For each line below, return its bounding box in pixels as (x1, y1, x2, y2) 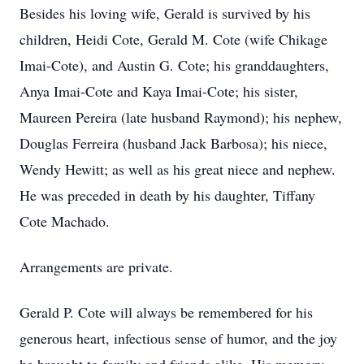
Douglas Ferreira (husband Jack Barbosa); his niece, (19, 133, 327, 153)
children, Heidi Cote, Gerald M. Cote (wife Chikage (19, 29, 327, 49)
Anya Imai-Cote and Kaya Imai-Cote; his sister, (19, 81, 298, 101)
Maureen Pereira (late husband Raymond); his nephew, (19, 107, 342, 127)
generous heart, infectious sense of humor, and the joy (19, 328, 337, 348)
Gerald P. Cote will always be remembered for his (19, 302, 313, 322)
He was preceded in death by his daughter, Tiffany (19, 185, 315, 205)
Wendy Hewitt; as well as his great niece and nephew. (19, 159, 336, 179)
